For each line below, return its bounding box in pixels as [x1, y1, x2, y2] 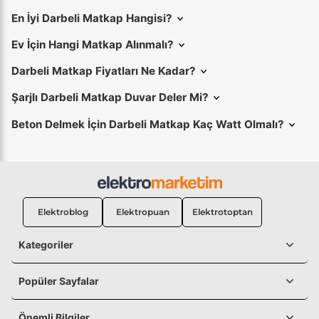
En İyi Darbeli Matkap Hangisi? [11, 11, 172, 25]
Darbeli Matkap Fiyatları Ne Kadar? [11, 64, 196, 78]
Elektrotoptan [192, 206, 253, 217]
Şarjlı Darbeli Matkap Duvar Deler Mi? [11, 90, 209, 105]
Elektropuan [115, 206, 169, 217]
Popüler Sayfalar [19, 274, 99, 287]
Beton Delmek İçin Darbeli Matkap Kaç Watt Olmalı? [11, 117, 284, 131]
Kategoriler [19, 238, 73, 251]
